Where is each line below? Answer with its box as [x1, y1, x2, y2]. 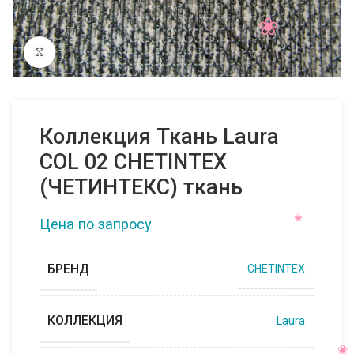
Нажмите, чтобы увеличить [55, 45, 198, 58]
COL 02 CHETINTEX [40, 149, 227, 175]
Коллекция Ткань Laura [40, 123, 279, 149]
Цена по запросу [40, 215, 152, 232]
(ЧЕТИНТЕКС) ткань [40, 174, 243, 200]
